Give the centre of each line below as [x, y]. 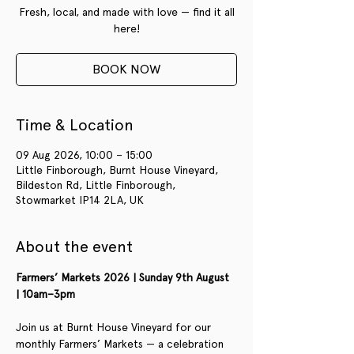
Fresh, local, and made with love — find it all [126, 11]
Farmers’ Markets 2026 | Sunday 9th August [124, 277]
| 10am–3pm [45, 294]
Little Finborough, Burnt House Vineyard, [117, 169]
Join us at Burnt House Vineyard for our [115, 327]
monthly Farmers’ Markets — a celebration [121, 343]
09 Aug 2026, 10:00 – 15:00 [84, 154]
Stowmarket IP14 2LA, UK [80, 200]
